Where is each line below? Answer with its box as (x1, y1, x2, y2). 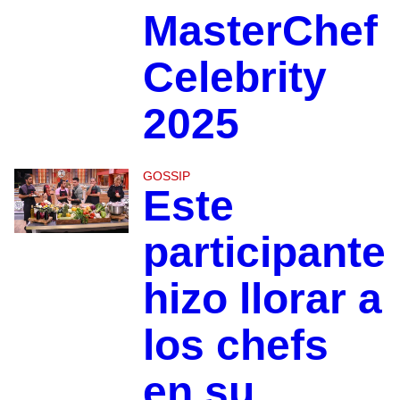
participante (142, 229, 386, 277)
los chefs (142, 321, 329, 370)
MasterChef (142, 7, 378, 55)
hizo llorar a (142, 275, 382, 323)
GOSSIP (142, 169, 190, 184)
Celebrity (142, 54, 327, 102)
